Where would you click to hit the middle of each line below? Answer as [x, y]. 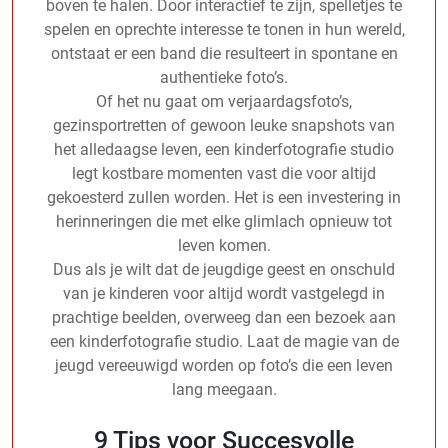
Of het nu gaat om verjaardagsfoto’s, [224, 101]
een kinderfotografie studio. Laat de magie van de [224, 341]
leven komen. [224, 245]
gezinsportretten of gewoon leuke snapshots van [224, 125]
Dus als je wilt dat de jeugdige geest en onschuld [224, 269]
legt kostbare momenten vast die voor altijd [224, 173]
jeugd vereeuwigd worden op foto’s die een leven [224, 365]
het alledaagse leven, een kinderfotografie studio [224, 149]
